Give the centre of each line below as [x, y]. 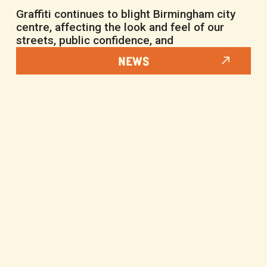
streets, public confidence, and [95, 40]
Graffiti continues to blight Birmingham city [126, 14]
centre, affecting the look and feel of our [120, 27]
